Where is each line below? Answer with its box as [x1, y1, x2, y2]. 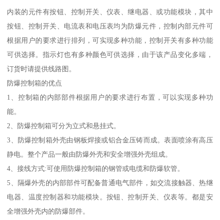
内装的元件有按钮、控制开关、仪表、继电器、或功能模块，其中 [7, 7, 213, 16]
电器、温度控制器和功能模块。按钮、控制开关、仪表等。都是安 [7, 192, 213, 201]
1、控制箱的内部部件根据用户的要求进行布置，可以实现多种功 [7, 93, 213, 101]
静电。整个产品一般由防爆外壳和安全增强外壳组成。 [7, 150, 172, 158]
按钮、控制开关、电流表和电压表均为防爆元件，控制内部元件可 [7, 22, 213, 30]
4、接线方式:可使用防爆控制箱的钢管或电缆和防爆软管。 [7, 164, 185, 172]
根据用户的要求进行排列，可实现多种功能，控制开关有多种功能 [7, 36, 213, 44]
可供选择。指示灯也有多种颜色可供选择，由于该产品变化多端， [7, 50, 213, 58]
